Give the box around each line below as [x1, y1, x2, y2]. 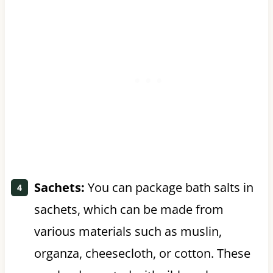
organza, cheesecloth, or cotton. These [34, 244, 250, 261]
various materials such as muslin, [34, 222, 222, 239]
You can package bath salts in [84, 179, 253, 196]
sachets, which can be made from [34, 200, 224, 218]
